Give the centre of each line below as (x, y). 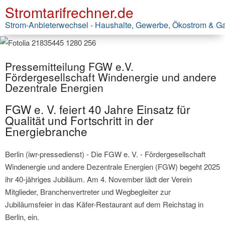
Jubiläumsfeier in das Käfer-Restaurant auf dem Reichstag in (104, 204)
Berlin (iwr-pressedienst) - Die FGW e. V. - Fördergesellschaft (105, 154)
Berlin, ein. (22, 217)
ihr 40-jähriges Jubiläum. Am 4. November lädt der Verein (98, 179)
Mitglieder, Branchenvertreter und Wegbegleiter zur (88, 192)
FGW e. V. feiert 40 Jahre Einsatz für (98, 109)
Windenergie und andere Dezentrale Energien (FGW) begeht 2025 (113, 167)
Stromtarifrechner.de (69, 12)
